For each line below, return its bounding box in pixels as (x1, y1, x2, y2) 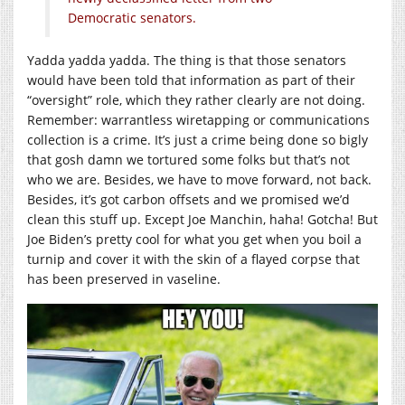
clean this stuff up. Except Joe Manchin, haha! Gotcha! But (27, 211, 378, 229)
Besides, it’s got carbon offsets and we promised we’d (27, 191, 350, 209)
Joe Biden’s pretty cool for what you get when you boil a (27, 231, 362, 249)
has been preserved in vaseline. (27, 270, 221, 288)
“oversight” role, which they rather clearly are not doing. (27, 91, 365, 109)
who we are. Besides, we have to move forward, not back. (27, 171, 372, 189)
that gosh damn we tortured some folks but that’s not (27, 151, 350, 169)
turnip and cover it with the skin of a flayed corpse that (27, 250, 360, 268)
